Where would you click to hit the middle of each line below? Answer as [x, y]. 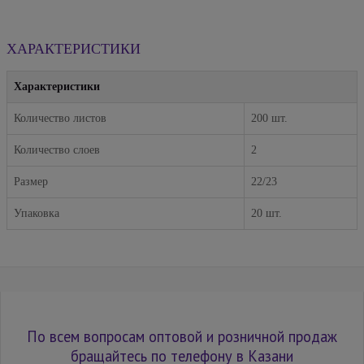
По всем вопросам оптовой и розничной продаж [182, 337]
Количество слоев [57, 149]
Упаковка [37, 213]
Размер [31, 181]
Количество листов [60, 118]
